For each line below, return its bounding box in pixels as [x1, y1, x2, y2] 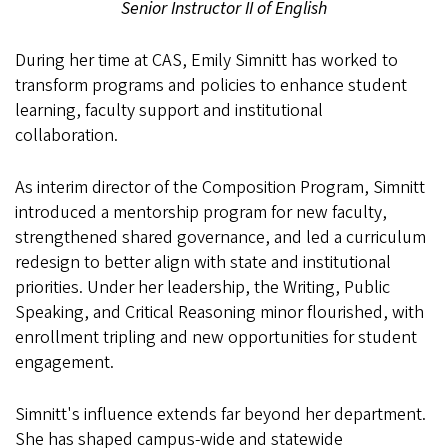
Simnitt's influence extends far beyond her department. [15, 402, 426, 427]
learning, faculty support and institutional [15, 98, 323, 123]
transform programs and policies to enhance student [15, 73, 407, 98]
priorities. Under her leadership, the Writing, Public [15, 275, 390, 300]
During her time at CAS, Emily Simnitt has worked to [15, 48, 398, 73]
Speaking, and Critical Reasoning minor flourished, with [15, 300, 424, 325]
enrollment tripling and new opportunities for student [15, 325, 417, 350]
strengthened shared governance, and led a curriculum [15, 225, 426, 250]
